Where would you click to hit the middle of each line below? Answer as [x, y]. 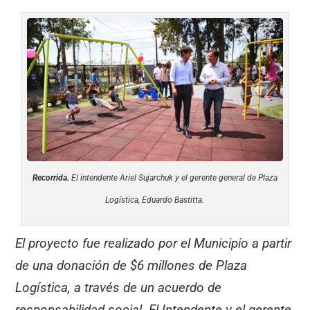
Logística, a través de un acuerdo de [119, 287]
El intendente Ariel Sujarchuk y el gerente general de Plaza [173, 177]
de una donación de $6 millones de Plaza [131, 265]
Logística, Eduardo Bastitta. [155, 200]
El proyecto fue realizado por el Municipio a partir [154, 243]
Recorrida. [51, 177]
